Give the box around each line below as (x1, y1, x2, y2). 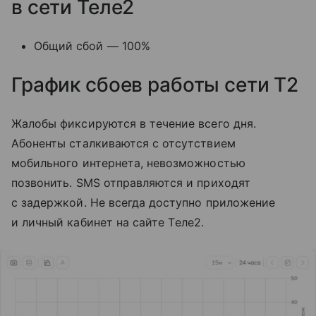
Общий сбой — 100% (34, 39, 150, 54)
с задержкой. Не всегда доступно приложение (11, 195, 276, 210)
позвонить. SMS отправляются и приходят (11, 176, 250, 190)
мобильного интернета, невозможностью (11, 156, 245, 171)
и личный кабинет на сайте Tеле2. (11, 215, 205, 230)
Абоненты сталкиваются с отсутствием (11, 136, 236, 151)
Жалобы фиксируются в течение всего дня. (11, 116, 256, 131)
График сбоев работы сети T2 (11, 73, 299, 97)
